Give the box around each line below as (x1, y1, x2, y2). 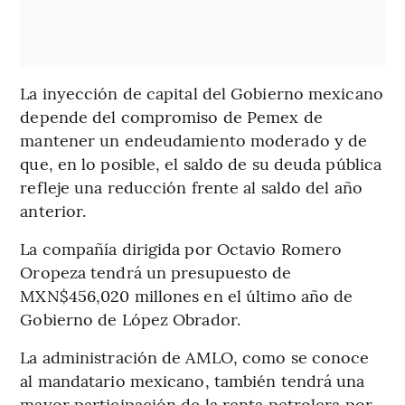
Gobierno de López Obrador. (20, 307, 240, 331)
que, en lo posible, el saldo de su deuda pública (20, 152, 382, 175)
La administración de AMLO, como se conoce (20, 345, 370, 369)
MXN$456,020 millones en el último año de (20, 284, 353, 307)
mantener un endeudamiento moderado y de (20, 128, 368, 152)
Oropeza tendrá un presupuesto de (20, 260, 292, 284)
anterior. (20, 199, 87, 222)
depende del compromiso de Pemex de (20, 105, 323, 128)
